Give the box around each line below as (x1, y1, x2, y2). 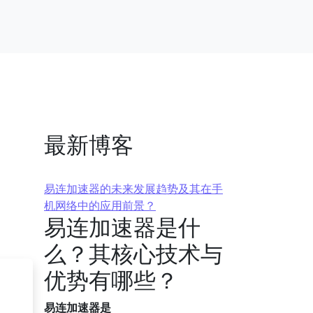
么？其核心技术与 (44, 238, 223, 268)
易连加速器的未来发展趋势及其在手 (44, 181, 223, 196)
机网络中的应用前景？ (44, 198, 156, 213)
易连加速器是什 (44, 212, 201, 242)
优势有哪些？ (44, 265, 178, 295)
